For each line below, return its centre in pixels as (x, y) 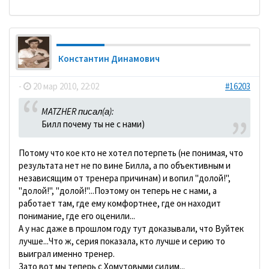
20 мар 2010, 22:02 (65, 86)
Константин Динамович (109, 58)
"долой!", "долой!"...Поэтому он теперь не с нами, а (118, 190)
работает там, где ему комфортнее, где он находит (120, 203)
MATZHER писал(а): (77, 111)
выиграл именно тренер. (67, 253)
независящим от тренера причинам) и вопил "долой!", (125, 178)
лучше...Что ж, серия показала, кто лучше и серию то (122, 241)
